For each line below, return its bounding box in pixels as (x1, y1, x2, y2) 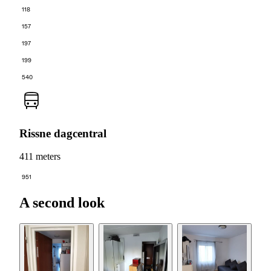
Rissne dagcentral (19, 126, 106, 140)
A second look (19, 195, 105, 211)
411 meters (19, 151, 60, 162)
